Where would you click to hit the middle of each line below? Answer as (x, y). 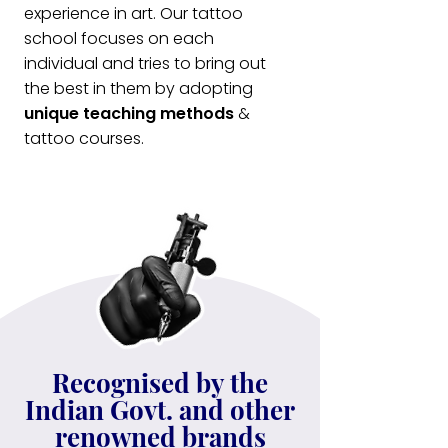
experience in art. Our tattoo (133, 13)
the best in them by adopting (138, 88)
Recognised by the (160, 382)
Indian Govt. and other (160, 409)
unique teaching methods (129, 113)
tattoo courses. (84, 138)
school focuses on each (119, 38)
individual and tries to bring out (145, 63)
